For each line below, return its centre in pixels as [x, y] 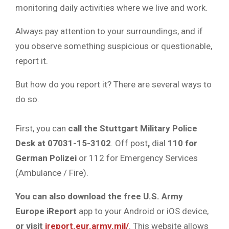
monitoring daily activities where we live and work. [111, 7]
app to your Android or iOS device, [143, 211]
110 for [182, 143]
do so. [27, 99]
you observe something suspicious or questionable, [114, 46]
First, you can [42, 129]
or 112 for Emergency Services [137, 158]
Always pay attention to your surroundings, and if [109, 31]
